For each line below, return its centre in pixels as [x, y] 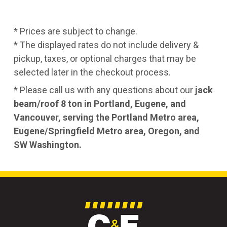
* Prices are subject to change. [75, 31]
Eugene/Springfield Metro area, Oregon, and [106, 131]
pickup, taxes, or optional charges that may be [105, 59]
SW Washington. [47, 145]
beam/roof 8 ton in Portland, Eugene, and [100, 104]
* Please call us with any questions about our [104, 90]
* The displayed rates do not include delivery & [106, 45]
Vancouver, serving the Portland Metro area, [106, 117]
